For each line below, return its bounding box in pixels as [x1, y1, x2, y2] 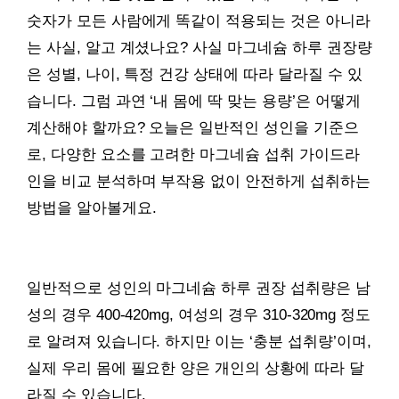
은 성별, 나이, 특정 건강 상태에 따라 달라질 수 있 [27, 66, 362, 84]
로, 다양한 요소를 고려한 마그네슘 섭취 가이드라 [27, 146, 360, 164]
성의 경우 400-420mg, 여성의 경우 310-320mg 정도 [27, 306, 371, 324]
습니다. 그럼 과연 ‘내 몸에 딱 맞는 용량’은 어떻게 [27, 93, 361, 110]
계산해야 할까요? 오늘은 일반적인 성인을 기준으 [27, 119, 359, 137]
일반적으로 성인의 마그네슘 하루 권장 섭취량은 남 [27, 280, 370, 297]
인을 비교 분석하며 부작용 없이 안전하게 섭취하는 [27, 173, 370, 191]
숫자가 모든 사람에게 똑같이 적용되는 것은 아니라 [27, 12, 370, 30]
